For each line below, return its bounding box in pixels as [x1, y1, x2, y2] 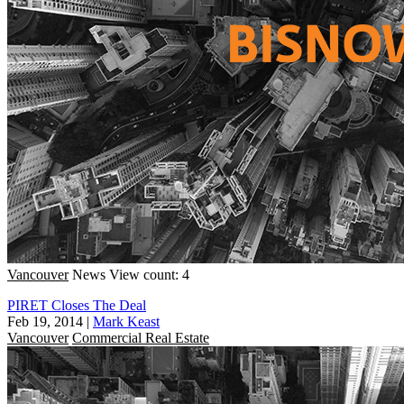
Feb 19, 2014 [7, 313, 83, 329]
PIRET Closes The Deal [7, 297, 146, 313]
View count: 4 [109, 266, 189, 282]
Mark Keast [93, 313, 160, 329]
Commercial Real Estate [72, 329, 209, 345]
